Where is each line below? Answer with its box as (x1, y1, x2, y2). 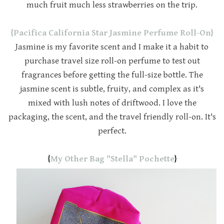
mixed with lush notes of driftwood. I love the (27, 98, 196, 108)
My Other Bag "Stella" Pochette (50, 154, 174, 164)
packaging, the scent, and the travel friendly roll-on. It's (8, 112, 216, 122)
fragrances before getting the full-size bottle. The (21, 70, 203, 80)
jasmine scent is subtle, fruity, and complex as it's (20, 84, 204, 94)
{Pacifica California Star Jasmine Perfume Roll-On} (10, 28, 213, 38)
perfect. (97, 126, 126, 136)
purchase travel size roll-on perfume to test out (24, 56, 200, 66)
